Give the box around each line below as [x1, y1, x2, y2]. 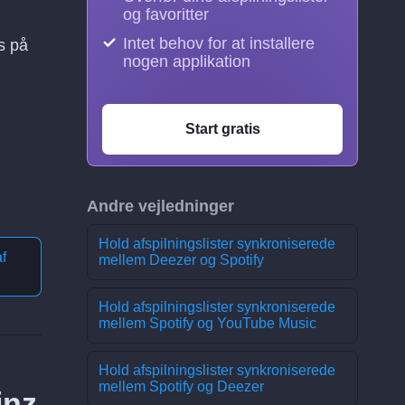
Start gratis [184, 121, 260, 137]
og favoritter [123, 5, 209, 24]
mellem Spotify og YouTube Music [99, 316, 316, 331]
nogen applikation [123, 52, 250, 71]
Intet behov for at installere [123, 34, 315, 52]
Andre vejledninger [87, 197, 234, 215]
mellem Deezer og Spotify [99, 252, 264, 268]
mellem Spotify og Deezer [99, 379, 264, 394]
